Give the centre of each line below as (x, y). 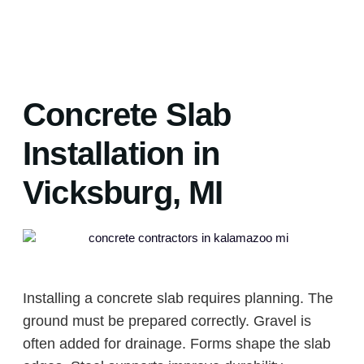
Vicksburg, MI (123, 193)
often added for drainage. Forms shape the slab (177, 343)
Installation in (121, 154)
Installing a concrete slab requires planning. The (178, 298)
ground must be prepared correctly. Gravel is (167, 321)
